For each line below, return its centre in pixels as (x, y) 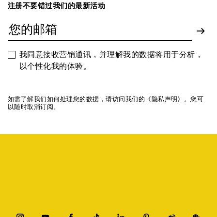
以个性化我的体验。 (55, 66)
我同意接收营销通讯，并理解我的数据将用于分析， (111, 54)
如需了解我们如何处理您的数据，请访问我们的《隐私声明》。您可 (106, 99)
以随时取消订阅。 (34, 107)
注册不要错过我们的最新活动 (57, 6)
